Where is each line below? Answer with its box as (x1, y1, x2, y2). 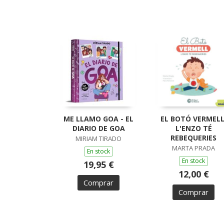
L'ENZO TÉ (175, 123, 212, 133)
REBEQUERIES (170, 133, 216, 143)
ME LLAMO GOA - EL (63, 114, 133, 124)
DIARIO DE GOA (72, 123, 125, 133)
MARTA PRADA (172, 143, 215, 153)
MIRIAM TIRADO (75, 134, 121, 143)
